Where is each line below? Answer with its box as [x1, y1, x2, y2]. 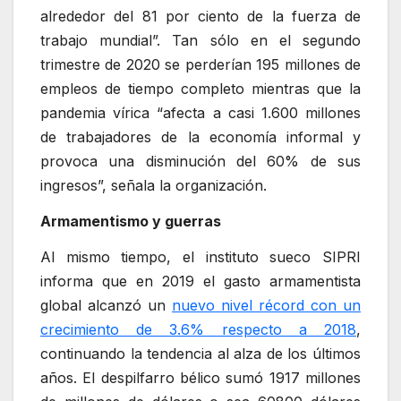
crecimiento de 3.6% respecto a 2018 [40, 320, 356, 338]
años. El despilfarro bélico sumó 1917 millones [40, 368, 361, 387]
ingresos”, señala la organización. [40, 176, 267, 195]
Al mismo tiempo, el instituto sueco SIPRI [40, 247, 361, 266]
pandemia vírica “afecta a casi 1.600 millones [40, 104, 361, 123]
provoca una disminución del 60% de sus [40, 152, 361, 171]
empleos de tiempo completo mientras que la [40, 80, 361, 98]
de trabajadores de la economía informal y [40, 128, 361, 147]
